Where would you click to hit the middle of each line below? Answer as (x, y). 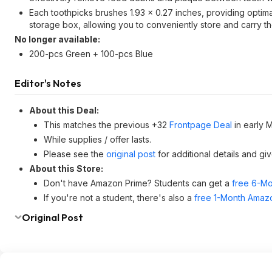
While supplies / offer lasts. (97, 139)
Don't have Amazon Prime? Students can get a (138, 183)
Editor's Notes (48, 83)
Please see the (75, 154)
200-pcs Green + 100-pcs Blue (91, 54)
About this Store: (66, 168)
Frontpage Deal (201, 125)
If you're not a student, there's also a (119, 198)
